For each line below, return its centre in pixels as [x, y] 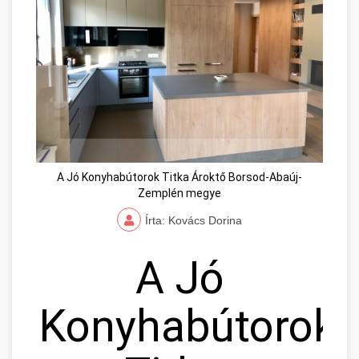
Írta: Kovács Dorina [194, 221]
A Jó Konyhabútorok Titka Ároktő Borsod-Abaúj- [179, 177]
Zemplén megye [179, 194]
